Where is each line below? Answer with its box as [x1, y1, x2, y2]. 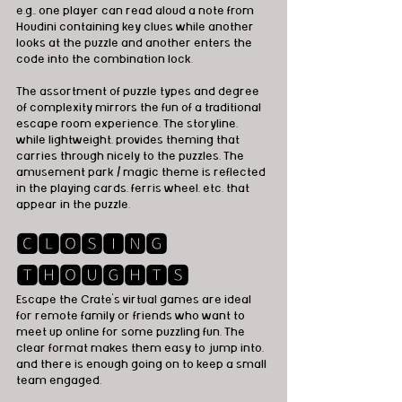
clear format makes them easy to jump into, [16, 341, 267, 354]
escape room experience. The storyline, [16, 117, 240, 130]
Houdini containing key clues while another [16, 20, 257, 33]
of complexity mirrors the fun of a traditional [16, 100, 264, 114]
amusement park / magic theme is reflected [16, 165, 268, 179]
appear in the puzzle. [16, 197, 130, 211]
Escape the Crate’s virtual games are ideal [16, 293, 254, 306]
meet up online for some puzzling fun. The [16, 325, 248, 338]
